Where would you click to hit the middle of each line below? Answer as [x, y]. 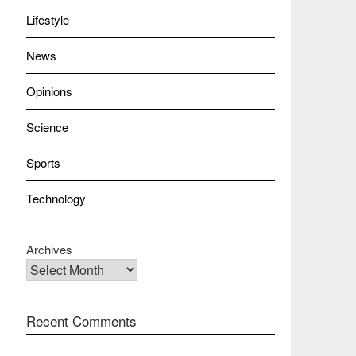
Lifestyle [47, 19]
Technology [56, 198]
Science [47, 126]
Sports [43, 162]
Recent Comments [81, 320]
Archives [49, 249]
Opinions [49, 91]
